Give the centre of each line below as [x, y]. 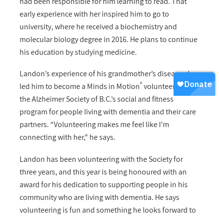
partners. [35, 125]
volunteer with [166, 87]
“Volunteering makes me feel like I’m [110, 125]
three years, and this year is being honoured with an [103, 172]
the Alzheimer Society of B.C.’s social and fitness [97, 99]
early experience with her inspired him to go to [94, 14]
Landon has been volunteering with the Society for [101, 159]
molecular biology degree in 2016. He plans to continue [109, 40]
